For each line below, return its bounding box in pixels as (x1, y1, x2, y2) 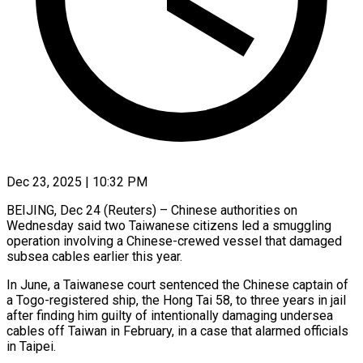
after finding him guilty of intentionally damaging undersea (6, 307, 333, 323)
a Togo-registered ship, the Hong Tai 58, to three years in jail (6, 292, 346, 308)
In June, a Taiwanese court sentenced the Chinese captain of (6, 276, 348, 293)
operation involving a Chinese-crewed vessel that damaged (6, 233, 342, 249)
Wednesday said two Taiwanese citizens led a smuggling (6, 217, 331, 233)
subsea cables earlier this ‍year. (6, 248, 182, 264)
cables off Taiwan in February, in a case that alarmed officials (6, 322, 348, 339)
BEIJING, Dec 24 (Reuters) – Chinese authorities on (6, 202, 297, 218)
